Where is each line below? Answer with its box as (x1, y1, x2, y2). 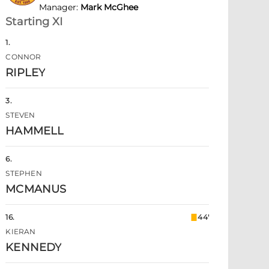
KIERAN (5, 227, 36, 236)
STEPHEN (5, 169, 42, 178)
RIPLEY (5, 66, 45, 79)
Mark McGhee (80, 2, 139, 13)
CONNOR (5, 52, 41, 61)
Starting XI (5, 15, 63, 28)
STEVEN (5, 110, 35, 119)
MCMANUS (5, 183, 67, 196)
